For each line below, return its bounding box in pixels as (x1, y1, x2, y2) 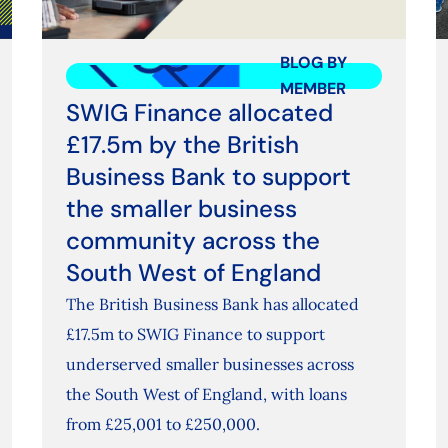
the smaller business (65, 193, 297, 225)
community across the (65, 225, 320, 257)
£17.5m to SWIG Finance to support (65, 324, 325, 345)
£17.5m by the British (65, 129, 299, 161)
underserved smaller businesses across (65, 354, 354, 375)
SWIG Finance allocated (65, 97, 333, 129)
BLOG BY (279, 52, 347, 74)
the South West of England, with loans (65, 384, 347, 405)
